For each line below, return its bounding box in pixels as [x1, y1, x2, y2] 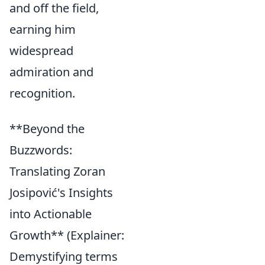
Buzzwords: [9, 142, 72, 158]
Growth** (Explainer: [9, 227, 124, 243]
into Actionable [9, 206, 92, 222]
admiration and [9, 64, 93, 80]
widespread [9, 43, 73, 59]
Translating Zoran [9, 163, 105, 179]
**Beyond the [9, 121, 85, 137]
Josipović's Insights [9, 185, 113, 201]
